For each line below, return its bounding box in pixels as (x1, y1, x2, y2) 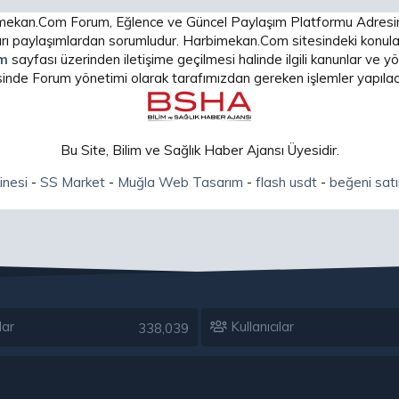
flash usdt (255, 174, 317, 191)
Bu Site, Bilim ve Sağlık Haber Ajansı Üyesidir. (60, 142, 339, 159)
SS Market (39, 174, 105, 191)
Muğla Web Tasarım (117, 174, 243, 191)
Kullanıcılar (227, 318, 294, 335)
